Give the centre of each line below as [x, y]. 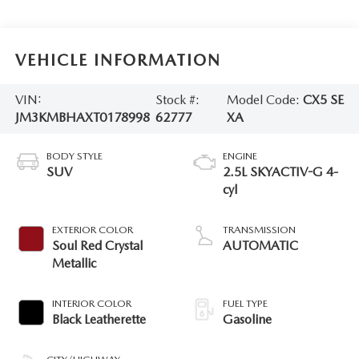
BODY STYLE [74, 155]
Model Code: [265, 100]
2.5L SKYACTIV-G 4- [280, 171]
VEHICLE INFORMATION [118, 61]
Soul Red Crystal [97, 245]
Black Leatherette [99, 319]
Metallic [74, 263]
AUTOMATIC [260, 245]
